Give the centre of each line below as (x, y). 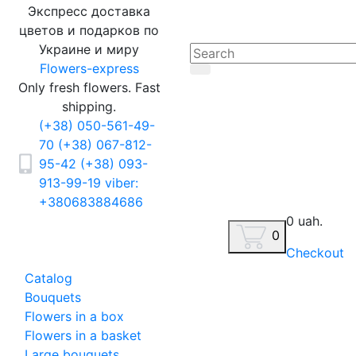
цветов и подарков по (89, 30)
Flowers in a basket (83, 335)
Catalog (48, 278)
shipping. (89, 106)
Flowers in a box (74, 316)
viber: (122, 183)
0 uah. (304, 221)
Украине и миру (89, 49)
